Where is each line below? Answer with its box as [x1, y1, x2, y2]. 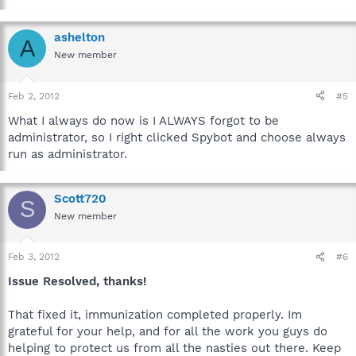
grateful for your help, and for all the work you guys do [8, 324, 327, 339]
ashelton [54, 30, 105, 44]
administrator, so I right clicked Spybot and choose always [8, 130, 346, 145]
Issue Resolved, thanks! [8, 274, 146, 288]
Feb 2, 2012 [8, 90, 60, 102]
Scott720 [54, 191, 106, 206]
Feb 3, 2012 [8, 251, 60, 262]
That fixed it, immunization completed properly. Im [8, 308, 302, 322]
